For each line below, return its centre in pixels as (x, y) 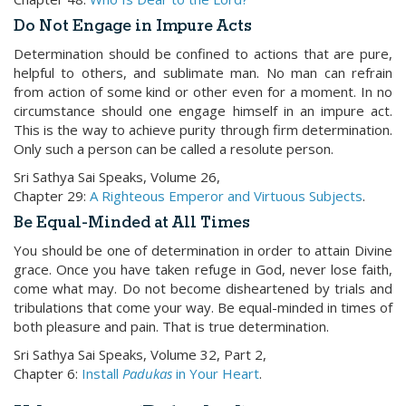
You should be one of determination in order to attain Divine (203, 250)
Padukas (147, 373)
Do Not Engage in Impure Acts (133, 27)
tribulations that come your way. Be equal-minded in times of (203, 307)
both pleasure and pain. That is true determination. (171, 326)
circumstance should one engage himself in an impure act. (203, 111)
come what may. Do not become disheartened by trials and (203, 288)
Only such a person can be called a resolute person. (174, 149)
